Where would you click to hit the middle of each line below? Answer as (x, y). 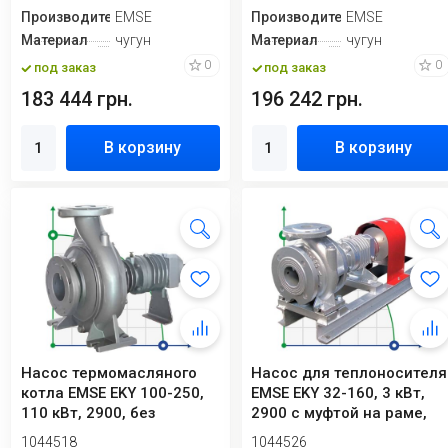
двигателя (59, 433)
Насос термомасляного (109, 373)
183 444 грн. (77, 99)
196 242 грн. (307, 99)
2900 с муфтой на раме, (339, 413)
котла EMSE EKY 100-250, (112, 393)
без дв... (281, 433)
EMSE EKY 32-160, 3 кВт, (338, 393)
